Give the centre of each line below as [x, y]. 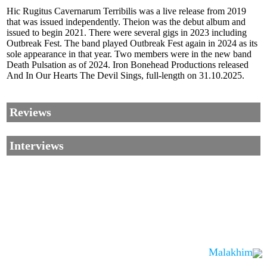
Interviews [37, 146]
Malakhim [231, 252]
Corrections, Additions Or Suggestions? [107, 252]
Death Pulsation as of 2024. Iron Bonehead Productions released [128, 65]
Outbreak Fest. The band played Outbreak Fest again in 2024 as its [132, 44]
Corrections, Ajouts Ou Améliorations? [107, 260]
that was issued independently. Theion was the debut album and [126, 22]
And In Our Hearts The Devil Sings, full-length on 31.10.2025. [125, 76]
